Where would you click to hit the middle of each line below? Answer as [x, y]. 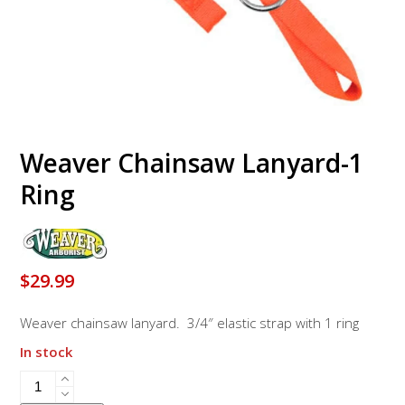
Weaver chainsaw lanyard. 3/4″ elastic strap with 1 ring [190, 322]
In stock [47, 351]
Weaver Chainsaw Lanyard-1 [192, 162]
